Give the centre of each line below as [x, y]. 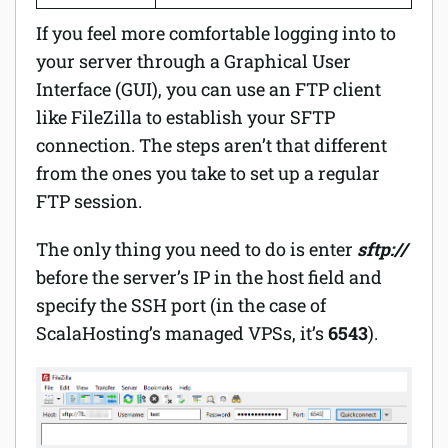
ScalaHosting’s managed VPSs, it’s [182, 332]
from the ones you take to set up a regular [208, 172]
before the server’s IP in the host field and [209, 276]
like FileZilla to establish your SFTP [185, 116]
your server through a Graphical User [193, 60]
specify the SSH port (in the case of [181, 304]
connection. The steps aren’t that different [211, 144]
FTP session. [89, 200]
